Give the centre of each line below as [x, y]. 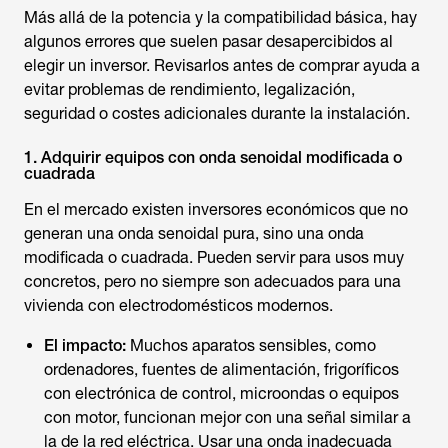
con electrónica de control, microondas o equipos [221, 393]
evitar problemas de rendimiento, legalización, [189, 89]
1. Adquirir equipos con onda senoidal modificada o [213, 157]
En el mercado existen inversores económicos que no [216, 209]
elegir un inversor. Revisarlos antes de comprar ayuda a [222, 65]
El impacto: [85, 345]
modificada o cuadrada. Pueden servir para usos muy [214, 257]
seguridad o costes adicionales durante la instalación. [217, 113]
